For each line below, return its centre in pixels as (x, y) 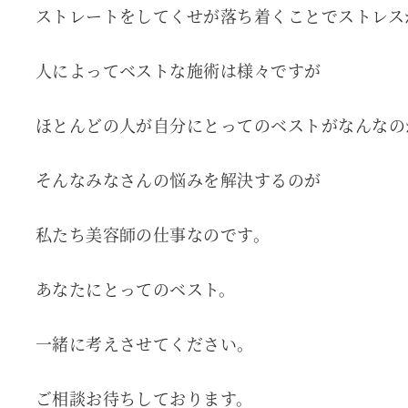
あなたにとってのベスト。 (135, 289)
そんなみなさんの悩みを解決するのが (178, 180)
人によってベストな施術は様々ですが (178, 71)
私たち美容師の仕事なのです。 (153, 235)
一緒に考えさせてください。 (144, 344)
